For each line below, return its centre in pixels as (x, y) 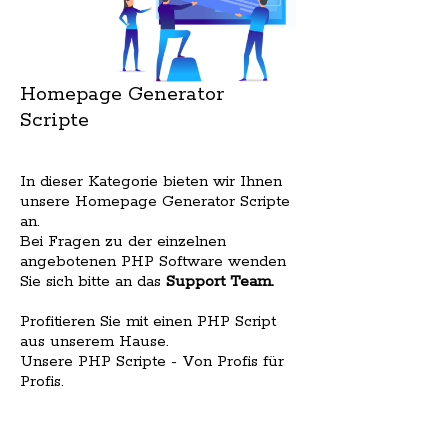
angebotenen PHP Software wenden (153, 261)
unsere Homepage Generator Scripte (155, 201)
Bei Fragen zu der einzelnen (123, 241)
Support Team (218, 281)
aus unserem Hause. (94, 341)
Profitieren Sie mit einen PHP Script (148, 321)
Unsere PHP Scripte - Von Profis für (152, 361)
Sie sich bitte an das (93, 281)
